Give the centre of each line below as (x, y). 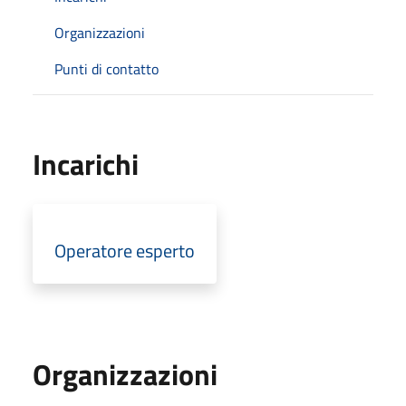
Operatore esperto (125, 251)
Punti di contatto (106, 69)
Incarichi (86, 164)
